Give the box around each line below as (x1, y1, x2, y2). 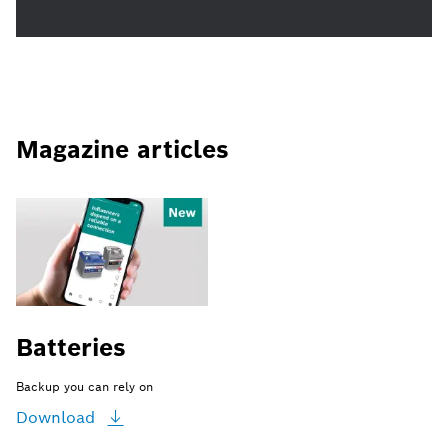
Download (16, 406, 95, 428)
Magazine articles (16, 133, 229, 165)
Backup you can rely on (16, 378, 153, 394)
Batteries (16, 331, 126, 363)
